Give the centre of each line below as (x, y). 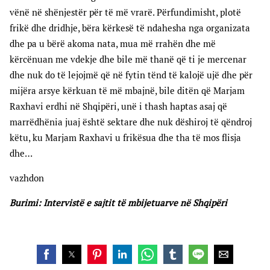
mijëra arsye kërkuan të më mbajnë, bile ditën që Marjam (127, 91)
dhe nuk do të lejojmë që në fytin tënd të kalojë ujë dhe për (131, 75)
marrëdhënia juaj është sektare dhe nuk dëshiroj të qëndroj (131, 122)
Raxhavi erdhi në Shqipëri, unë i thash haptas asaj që (118, 107)
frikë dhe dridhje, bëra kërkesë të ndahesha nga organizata (130, 28)
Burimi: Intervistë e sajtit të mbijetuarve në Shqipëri (118, 203)
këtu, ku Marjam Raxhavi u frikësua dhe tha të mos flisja (125, 138)
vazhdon (27, 178)
